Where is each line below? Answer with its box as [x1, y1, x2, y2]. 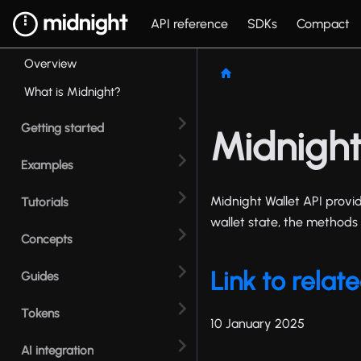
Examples [21, 157, 73, 172]
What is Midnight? [24, 85, 121, 100]
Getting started [21, 120, 104, 135]
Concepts [21, 231, 73, 247]
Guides [21, 268, 59, 284]
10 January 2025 [210, 316, 305, 332]
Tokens [21, 305, 60, 321]
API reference [150, 15, 228, 31]
